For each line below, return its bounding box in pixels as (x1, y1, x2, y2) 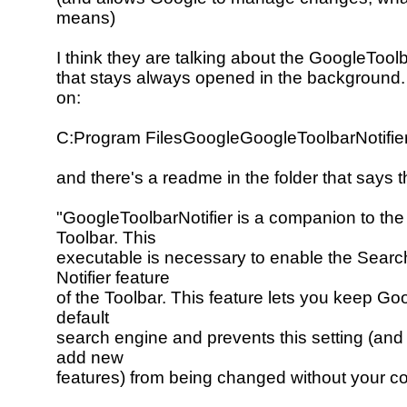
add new (56, 348, 124, 368)
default (56, 308, 109, 328)
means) (56, 8, 115, 28)
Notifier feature (56, 268, 170, 288)
